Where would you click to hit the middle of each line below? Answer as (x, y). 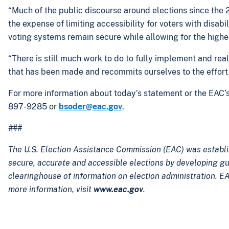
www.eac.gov (118, 189)
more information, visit (51, 189)
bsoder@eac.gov (90, 107)
